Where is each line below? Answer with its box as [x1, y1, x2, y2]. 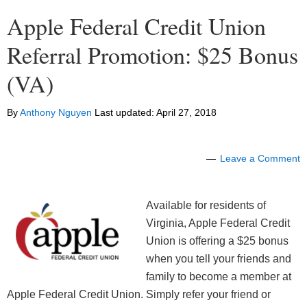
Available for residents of [146, 199, 266, 212]
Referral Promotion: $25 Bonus [7, 39, 298, 71]
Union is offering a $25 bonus [146, 235, 288, 247]
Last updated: [92, 107, 156, 119]
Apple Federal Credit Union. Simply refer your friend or [7, 288, 271, 301]
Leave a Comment [220, 153, 300, 164]
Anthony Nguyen [20, 107, 92, 119]
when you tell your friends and [146, 253, 291, 265]
